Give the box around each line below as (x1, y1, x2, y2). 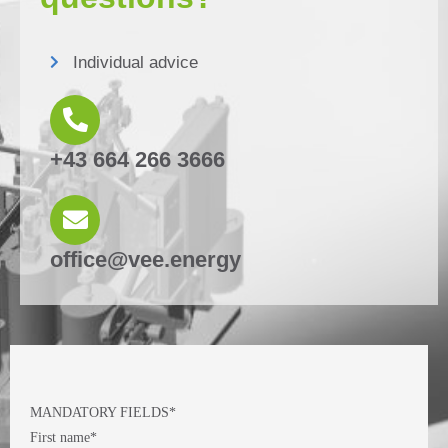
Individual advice (72, 52, 198, 72)
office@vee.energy (50, 246, 241, 272)
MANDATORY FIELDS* (30, 405, 176, 421)
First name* (30, 430, 97, 446)
